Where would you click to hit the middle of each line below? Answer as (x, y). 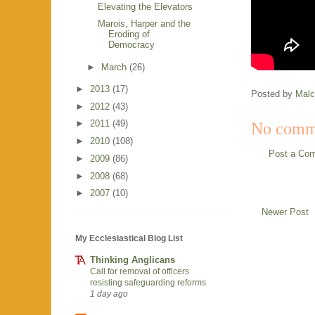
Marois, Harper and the (144, 24)
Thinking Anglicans (133, 259)
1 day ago (109, 293)
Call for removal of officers (140, 271)
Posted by (273, 94)
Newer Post (285, 212)
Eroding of (129, 34)
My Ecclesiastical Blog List (129, 239)
